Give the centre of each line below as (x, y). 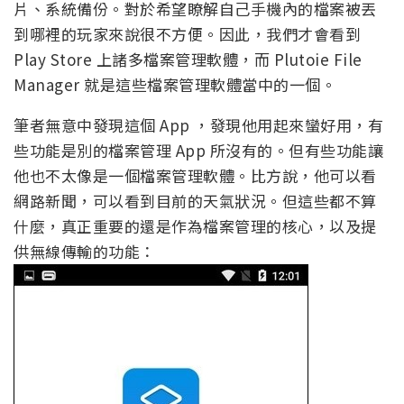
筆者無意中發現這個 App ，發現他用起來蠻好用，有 (198, 125)
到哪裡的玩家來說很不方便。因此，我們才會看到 (187, 34)
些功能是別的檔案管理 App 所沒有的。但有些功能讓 (198, 151)
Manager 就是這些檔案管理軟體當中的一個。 (175, 85)
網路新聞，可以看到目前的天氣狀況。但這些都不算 (195, 201)
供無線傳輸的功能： (85, 252)
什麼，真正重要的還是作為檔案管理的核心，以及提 (195, 226)
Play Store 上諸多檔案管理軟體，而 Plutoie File (188, 60)
